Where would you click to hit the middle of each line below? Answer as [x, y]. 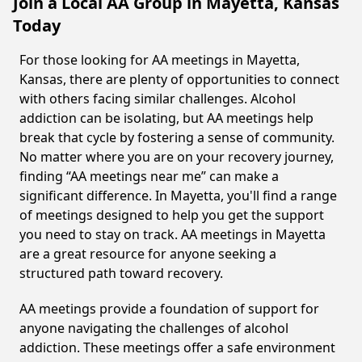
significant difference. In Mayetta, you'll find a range [178, 196]
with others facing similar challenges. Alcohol [158, 99]
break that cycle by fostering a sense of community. [177, 137]
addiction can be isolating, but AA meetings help [166, 118]
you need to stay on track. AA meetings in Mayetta [173, 234]
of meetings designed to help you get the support [172, 215]
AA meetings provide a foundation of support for [169, 309]
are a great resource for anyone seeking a [148, 254]
